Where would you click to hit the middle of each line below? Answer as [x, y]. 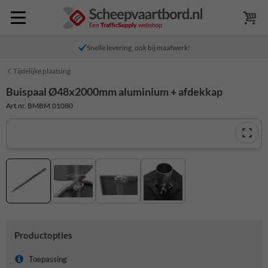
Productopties [43, 235]
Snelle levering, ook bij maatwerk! [138, 48]
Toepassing [48, 259]
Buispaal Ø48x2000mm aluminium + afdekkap [114, 92]
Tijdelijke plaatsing [42, 71]
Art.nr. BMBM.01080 [39, 105]
